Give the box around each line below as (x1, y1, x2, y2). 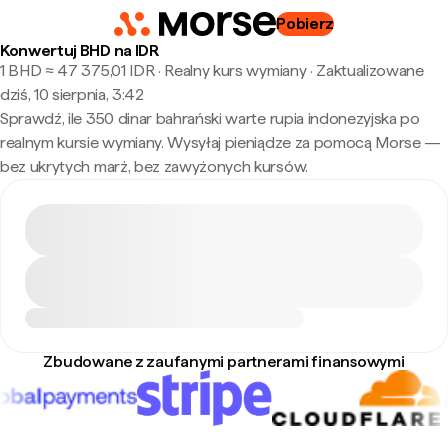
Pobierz (276, 14, 335, 33)
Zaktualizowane (316, 61, 424, 80)
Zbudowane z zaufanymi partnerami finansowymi (43, 352, 405, 371)
